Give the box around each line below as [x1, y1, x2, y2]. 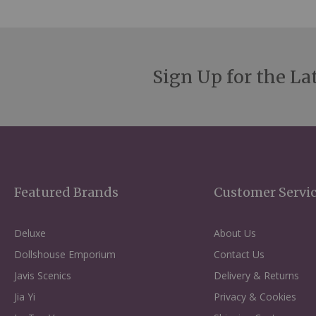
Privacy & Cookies [214, 290, 297, 303]
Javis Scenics [14, 269, 71, 282]
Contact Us [214, 248, 265, 261]
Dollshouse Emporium [14, 248, 116, 261]
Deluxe [14, 226, 46, 240]
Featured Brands [14, 184, 119, 200]
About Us [214, 226, 257, 240]
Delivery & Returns [214, 269, 300, 282]
